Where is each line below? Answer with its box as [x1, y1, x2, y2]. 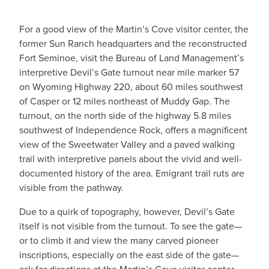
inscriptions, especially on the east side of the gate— [19, 248, 239, 262]
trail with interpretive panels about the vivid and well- [19, 152, 242, 166]
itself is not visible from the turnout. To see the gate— [19, 219, 242, 233]
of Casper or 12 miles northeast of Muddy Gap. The [19, 94, 230, 108]
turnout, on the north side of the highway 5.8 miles [19, 109, 231, 122]
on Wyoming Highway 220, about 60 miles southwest [19, 80, 243, 94]
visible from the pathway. [19, 181, 124, 195]
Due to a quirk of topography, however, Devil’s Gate [19, 205, 235, 219]
